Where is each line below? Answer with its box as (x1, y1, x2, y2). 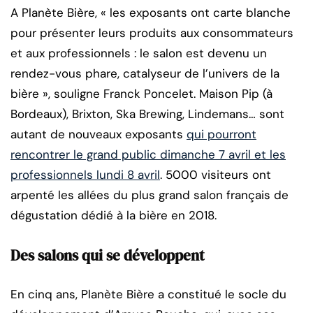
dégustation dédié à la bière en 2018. (10, 208, 217, 224)
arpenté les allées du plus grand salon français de (10, 187, 289, 203)
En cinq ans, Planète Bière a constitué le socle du (10, 286, 286, 303)
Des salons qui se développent (10, 245, 205, 266)
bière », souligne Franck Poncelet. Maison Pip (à (10, 86, 272, 102)
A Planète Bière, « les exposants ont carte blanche (10, 5, 291, 21)
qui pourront (187, 126, 256, 143)
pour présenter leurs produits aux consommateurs (10, 25, 293, 41)
